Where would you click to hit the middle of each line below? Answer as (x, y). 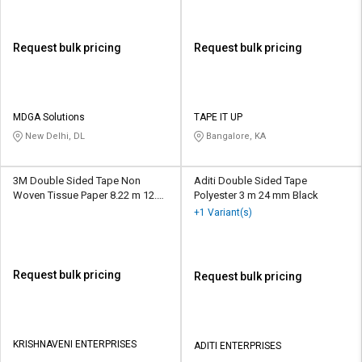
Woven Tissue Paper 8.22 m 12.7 (88, 196)
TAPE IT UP (218, 118)
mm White (36, 210)
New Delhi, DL (54, 137)
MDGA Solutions (49, 118)
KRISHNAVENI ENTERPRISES (75, 345)
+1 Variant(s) (223, 213)
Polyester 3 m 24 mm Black (256, 196)
